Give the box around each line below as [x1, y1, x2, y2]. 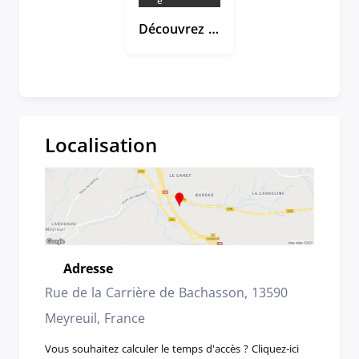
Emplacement [45, 264, 121, 280]
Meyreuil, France [45, 309, 145, 327]
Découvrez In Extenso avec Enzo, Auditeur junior [208, 19, 219, 38]
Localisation [45, 131, 157, 159]
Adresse [63, 260, 113, 278]
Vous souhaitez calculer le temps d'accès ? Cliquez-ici [45, 341, 299, 356]
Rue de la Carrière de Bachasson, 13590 [45, 283, 288, 301]
